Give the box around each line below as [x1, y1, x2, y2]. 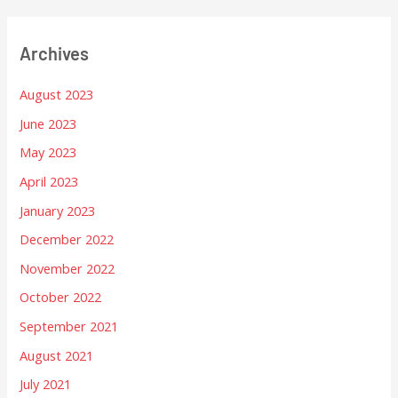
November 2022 [20, 259, 115, 277]
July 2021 [20, 375, 72, 394]
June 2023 [20, 114, 77, 132]
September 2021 [20, 317, 119, 336]
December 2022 [20, 230, 115, 249]
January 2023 [20, 201, 96, 219]
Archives [20, 42, 90, 64]
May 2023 [20, 143, 77, 162]
